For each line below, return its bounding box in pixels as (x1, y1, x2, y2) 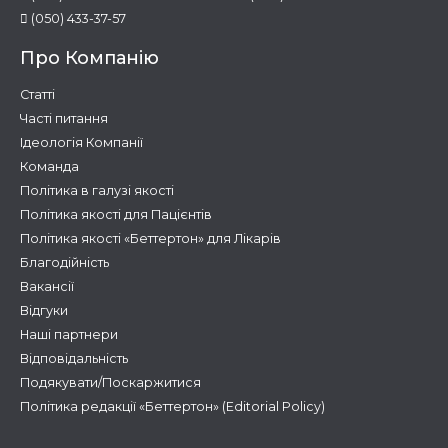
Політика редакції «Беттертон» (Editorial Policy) (20, 398, 325, 414)
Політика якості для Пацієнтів (20, 206, 212, 222)
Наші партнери (20, 326, 118, 342)
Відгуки (20, 302, 68, 318)
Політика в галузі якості (20, 182, 174, 198)
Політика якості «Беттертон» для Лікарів (20, 230, 281, 246)
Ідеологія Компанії (20, 134, 143, 150)
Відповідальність (20, 350, 128, 366)
